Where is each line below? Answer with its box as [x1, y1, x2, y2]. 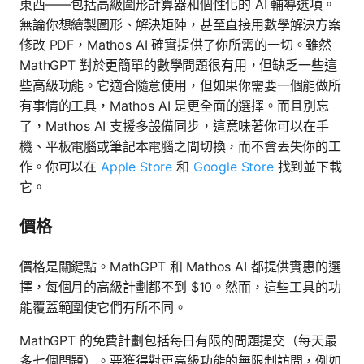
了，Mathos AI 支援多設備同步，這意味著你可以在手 [19, 117, 329, 134]
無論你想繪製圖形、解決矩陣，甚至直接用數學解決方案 [19, 15, 341, 32]
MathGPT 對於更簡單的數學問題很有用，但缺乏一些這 [19, 56, 337, 73]
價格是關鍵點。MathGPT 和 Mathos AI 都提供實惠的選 [19, 258, 341, 275]
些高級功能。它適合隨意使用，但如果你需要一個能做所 [19, 76, 341, 93]
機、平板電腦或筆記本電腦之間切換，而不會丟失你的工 [19, 137, 341, 154]
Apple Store [100, 158, 173, 175]
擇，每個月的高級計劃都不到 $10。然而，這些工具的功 [19, 278, 341, 295]
